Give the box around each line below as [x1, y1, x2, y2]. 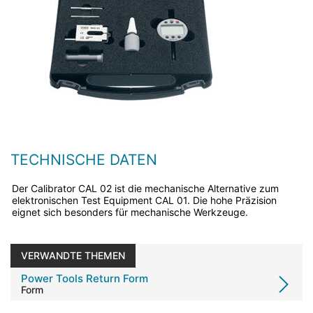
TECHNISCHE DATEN [10, 151, 157, 168]
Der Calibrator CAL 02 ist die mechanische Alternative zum [12, 182, 279, 194]
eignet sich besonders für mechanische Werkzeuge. [12, 206, 254, 218]
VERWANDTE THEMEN [21, 249, 125, 261]
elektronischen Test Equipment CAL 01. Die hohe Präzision [12, 194, 277, 206]
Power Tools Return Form [21, 272, 148, 285]
